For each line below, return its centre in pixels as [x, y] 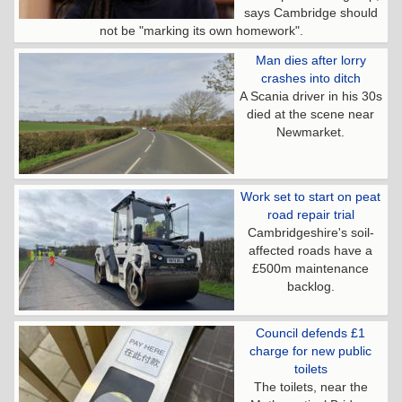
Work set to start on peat [310, 196]
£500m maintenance [310, 268]
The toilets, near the [310, 386]
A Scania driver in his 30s [310, 96]
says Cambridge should [310, 12]
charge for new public [310, 350]
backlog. [310, 286]
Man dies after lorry [310, 60]
